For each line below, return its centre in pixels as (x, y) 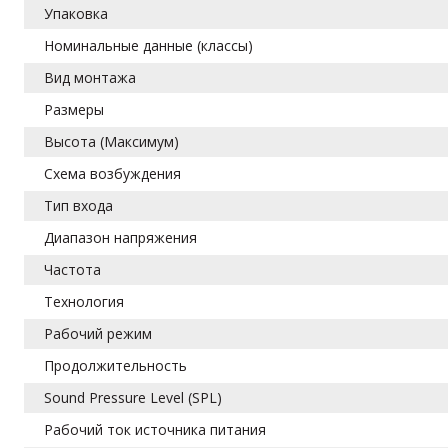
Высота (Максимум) (112, 141)
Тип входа (79, 205)
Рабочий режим (98, 333)
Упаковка (76, 13)
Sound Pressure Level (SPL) (133, 397)
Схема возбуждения (113, 173)
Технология (84, 301)
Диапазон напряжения (121, 237)
